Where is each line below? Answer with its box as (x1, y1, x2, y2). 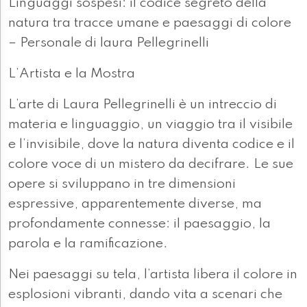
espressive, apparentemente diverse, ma (8, 197, 262, 212)
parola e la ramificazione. (8, 237, 168, 251)
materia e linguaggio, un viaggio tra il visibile (8, 118, 293, 132)
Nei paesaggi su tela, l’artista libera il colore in (8, 268, 297, 282)
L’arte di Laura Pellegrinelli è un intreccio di (8, 98, 277, 112)
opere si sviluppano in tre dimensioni (8, 177, 236, 192)
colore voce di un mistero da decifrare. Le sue (8, 158, 293, 172)
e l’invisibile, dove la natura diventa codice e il (8, 138, 295, 152)
